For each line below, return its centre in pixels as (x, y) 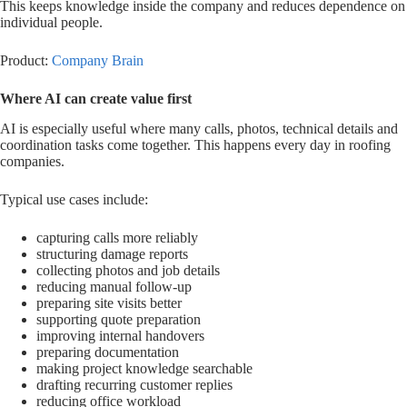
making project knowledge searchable (144, 368)
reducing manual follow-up (114, 286)
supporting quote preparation (119, 319)
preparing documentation (108, 352)
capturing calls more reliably (117, 237)
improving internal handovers (120, 335)
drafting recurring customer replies (134, 384)
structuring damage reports (112, 253)
